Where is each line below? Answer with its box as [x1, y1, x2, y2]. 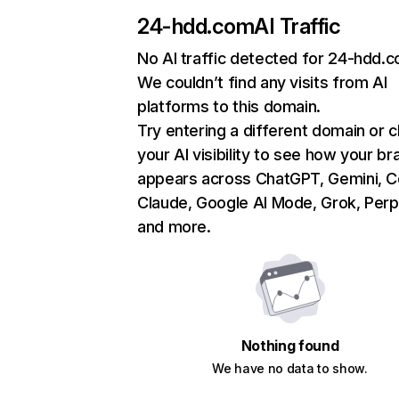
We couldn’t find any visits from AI [137, 73, 387, 92]
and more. [137, 217, 211, 236]
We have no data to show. [212, 361, 368, 376]
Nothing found [240, 337, 339, 354]
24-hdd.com [137, 13, 255, 39]
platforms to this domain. [137, 97, 321, 116]
